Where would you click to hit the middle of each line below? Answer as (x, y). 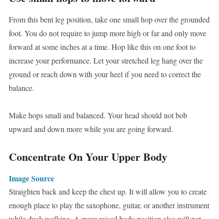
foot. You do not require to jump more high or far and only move (107, 33)
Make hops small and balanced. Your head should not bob (98, 115)
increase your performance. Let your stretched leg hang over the (106, 61)
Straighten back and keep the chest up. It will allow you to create (108, 192)
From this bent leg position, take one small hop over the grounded (109, 20)
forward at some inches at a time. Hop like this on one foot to (102, 47)
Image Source (31, 178)
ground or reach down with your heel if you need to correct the (105, 74)
